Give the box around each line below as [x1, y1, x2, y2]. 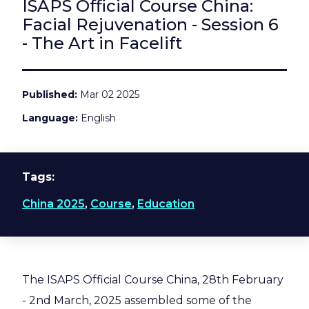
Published [22, 88, 74, 101]
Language [22, 111, 75, 124]
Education [137, 197, 195, 210]
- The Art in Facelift [22, 32, 182, 53]
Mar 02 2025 [77, 88, 139, 101]
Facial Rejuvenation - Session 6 [22, 14, 279, 34]
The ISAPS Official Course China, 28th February [22, 272, 283, 286]
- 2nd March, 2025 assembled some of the [22, 293, 252, 307]
